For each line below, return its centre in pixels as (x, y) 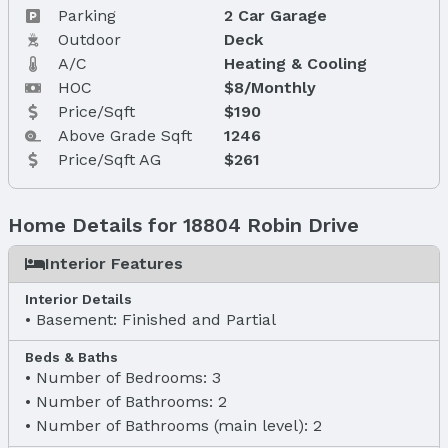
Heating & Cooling (295, 63)
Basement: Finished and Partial (156, 319)
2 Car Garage (275, 15)
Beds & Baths (71, 356)
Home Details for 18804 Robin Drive (183, 224)
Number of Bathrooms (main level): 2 (179, 425)
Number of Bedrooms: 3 (128, 377)
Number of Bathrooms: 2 (131, 401)
